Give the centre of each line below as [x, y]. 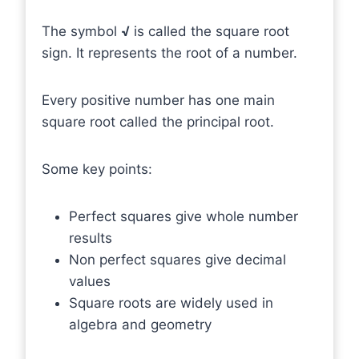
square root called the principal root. [158, 122]
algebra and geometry [140, 325]
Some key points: [97, 169]
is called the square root [210, 31]
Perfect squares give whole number [184, 216]
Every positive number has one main [158, 100]
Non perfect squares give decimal [177, 260]
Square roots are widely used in [171, 303]
